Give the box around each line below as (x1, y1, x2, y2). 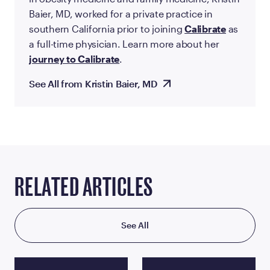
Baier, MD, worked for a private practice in (29, 7, 213, 19)
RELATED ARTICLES (14, 175, 153, 201)
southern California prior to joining (29, 22, 185, 34)
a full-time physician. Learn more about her (29, 37, 219, 49)
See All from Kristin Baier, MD (29, 77, 157, 89)
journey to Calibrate (29, 52, 120, 64)
